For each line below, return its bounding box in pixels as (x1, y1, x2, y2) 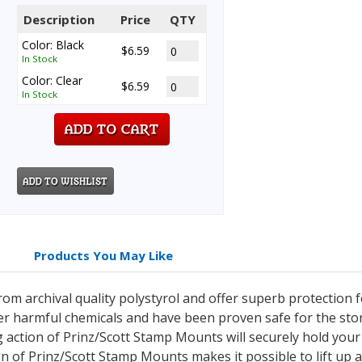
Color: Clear (21, 73, 82, 88)
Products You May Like (34, 247, 173, 263)
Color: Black (21, 37, 84, 53)
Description (23, 11, 95, 27)
